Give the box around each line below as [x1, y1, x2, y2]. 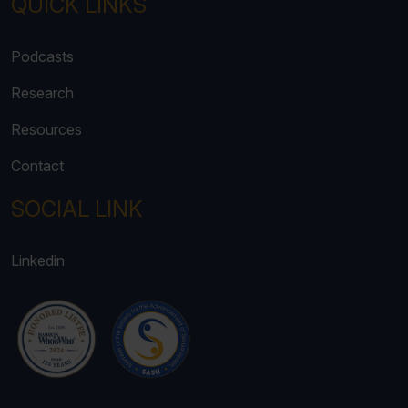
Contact [11, 157, 64, 175]
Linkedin [11, 251, 65, 270]
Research [11, 84, 74, 102]
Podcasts [11, 47, 74, 66]
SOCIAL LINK [11, 196, 143, 222]
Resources [11, 120, 82, 138]
